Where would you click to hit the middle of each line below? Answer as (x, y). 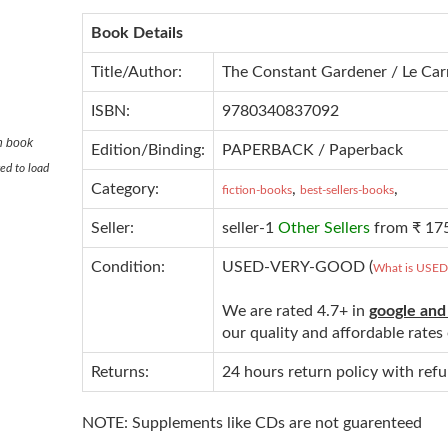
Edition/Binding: (147, 149)
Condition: (127, 266)
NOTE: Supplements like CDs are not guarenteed (251, 422)
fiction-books (256, 189)
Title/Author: (136, 71)
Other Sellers (323, 227)
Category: (124, 188)
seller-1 (249, 227)
